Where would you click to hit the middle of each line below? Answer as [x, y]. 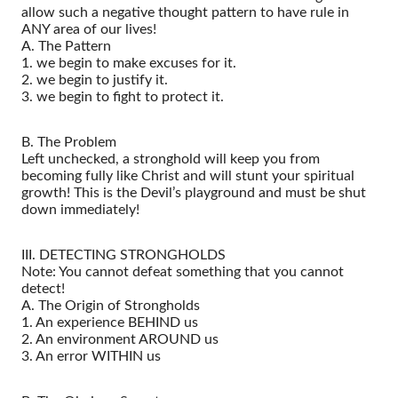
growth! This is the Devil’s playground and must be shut [194, 192]
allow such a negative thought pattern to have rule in [185, 12]
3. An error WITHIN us [91, 356]
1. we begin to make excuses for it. [129, 63]
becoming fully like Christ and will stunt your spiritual [188, 175]
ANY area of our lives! [89, 29]
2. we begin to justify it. [95, 80]
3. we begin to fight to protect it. [123, 96]
